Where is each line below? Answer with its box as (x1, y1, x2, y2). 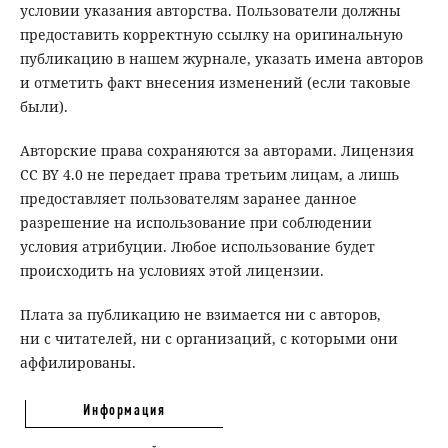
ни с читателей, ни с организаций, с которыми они (19, 329, 398, 349)
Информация (83, 401, 166, 419)
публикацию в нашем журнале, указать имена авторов (19, 49, 423, 69)
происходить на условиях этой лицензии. (19, 261, 328, 281)
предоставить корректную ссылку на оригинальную (19, 25, 403, 45)
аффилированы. (19, 353, 136, 373)
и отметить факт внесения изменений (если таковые (19, 73, 411, 93)
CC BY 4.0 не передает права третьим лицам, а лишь (19, 165, 399, 185)
